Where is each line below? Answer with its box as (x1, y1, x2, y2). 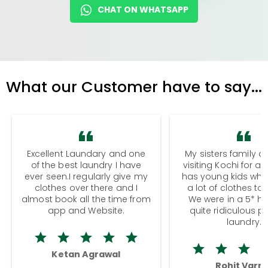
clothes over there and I (34, 181, 138, 194)
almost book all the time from (22, 193, 151, 205)
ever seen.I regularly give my (25, 170, 148, 182)
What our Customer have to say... (6, 75, 262, 98)
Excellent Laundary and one (26, 147, 146, 160)
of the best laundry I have (31, 159, 142, 171)
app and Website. (47, 204, 125, 217)
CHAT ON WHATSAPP (98, 3, 188, 16)
